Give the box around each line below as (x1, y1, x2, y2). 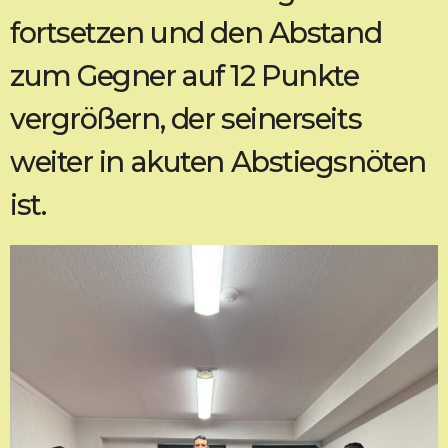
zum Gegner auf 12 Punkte (10, 58, 359, 93)
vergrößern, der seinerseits (10, 101, 362, 136)
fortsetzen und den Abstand (10, 15, 382, 50)
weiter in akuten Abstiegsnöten (10, 144, 426, 179)
